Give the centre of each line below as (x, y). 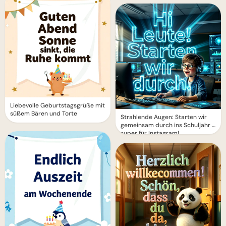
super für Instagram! (150, 133)
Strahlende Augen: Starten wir (164, 117)
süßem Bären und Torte (44, 114)
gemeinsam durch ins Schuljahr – (168, 125)
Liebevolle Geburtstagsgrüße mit (58, 105)
